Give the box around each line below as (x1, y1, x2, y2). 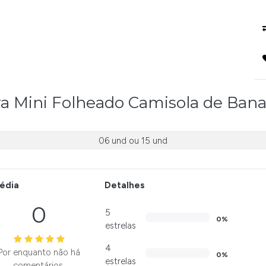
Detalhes (104, 180, 145, 191)
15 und (141, 135, 167, 147)
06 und (98, 135, 126, 147)
